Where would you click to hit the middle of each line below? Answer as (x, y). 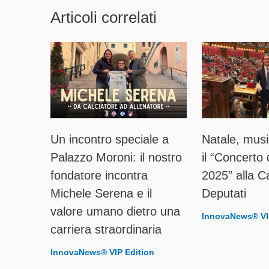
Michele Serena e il (101, 194)
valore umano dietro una (115, 212)
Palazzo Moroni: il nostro (116, 158)
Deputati (224, 194)
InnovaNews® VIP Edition (102, 252)
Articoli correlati (104, 17)
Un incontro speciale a (110, 140)
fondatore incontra (99, 176)
